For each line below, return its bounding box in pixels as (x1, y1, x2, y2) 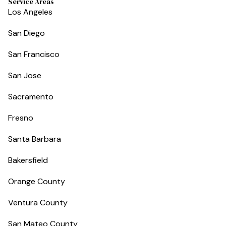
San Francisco (8, 49, 60, 60)
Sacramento (8, 91, 53, 102)
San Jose (8, 70, 41, 81)
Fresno (8, 112, 33, 123)
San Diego (8, 28, 45, 38)
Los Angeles (8, 7, 52, 17)
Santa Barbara (8, 134, 61, 144)
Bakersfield (8, 155, 48, 165)
